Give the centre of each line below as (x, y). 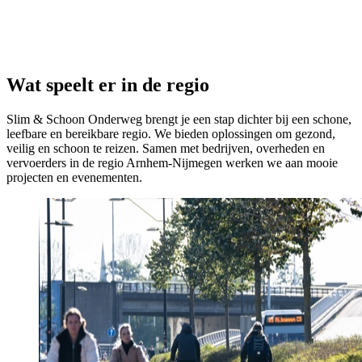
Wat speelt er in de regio (108, 85)
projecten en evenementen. (74, 178)
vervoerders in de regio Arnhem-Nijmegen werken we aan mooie (172, 163)
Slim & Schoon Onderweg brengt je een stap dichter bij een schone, (179, 120)
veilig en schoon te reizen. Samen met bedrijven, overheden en (166, 149)
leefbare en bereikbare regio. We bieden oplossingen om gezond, (171, 134)
